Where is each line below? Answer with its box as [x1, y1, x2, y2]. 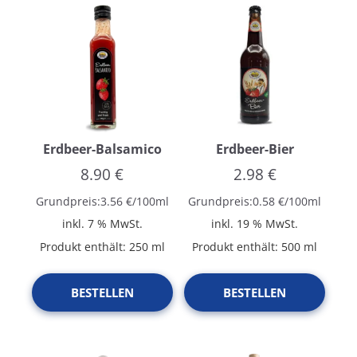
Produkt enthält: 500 [192, 238, 304, 254]
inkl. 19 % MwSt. [211, 215, 299, 231]
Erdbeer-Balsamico [42, 139, 162, 158]
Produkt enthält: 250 [39, 238, 151, 254]
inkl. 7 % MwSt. [61, 215, 143, 231]
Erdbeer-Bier [215, 139, 294, 158]
